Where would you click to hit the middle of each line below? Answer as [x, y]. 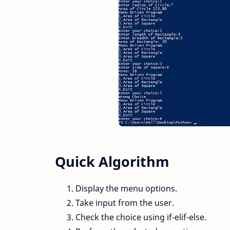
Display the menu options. [126, 189]
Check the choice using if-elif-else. [141, 217]
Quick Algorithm [112, 162]
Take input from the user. [125, 203]
